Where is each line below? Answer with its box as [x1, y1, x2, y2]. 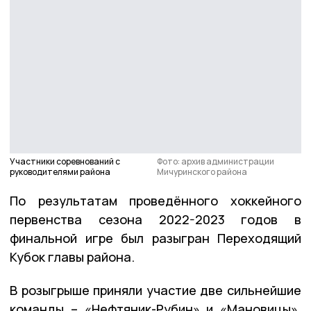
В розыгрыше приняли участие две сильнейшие [10, 281, 301, 299]
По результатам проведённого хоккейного [10, 192, 301, 209]
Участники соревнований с [10, 155, 120, 167]
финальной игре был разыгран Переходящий [10, 229, 301, 246]
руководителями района [10, 165, 110, 178]
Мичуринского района [156, 165, 247, 178]
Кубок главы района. [10, 248, 135, 265]
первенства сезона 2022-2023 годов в [10, 210, 301, 228]
